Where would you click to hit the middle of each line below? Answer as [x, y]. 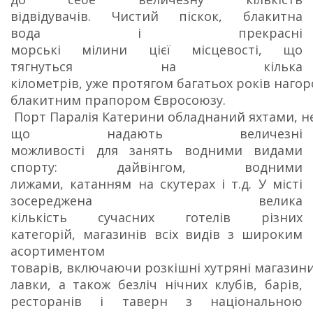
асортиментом [58, 251]
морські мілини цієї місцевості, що [156, 50]
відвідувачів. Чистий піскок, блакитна [156, 16]
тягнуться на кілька [156, 66]
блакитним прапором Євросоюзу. [118, 100]
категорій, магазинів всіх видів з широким [156, 234]
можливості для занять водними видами [156, 150]
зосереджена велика [156, 201]
